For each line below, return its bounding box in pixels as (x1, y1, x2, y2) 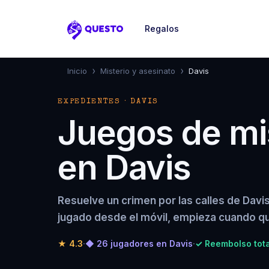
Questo (67, 29, 103, 43)
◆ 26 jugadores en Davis (85, 238, 193, 249)
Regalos (145, 23, 179, 34)
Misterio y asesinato (100, 66, 175, 76)
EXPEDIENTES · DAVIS (58, 98, 159, 106)
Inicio (67, 66, 87, 76)
